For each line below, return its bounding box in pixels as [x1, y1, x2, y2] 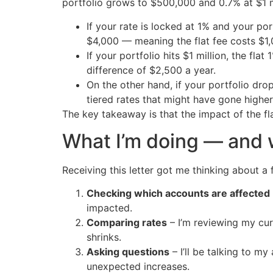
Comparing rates [87, 216, 167, 229]
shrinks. [87, 231, 121, 244]
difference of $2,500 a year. [87, 63, 216, 76]
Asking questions [87, 246, 169, 258]
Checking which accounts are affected [87, 187, 270, 200]
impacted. [87, 202, 132, 214]
